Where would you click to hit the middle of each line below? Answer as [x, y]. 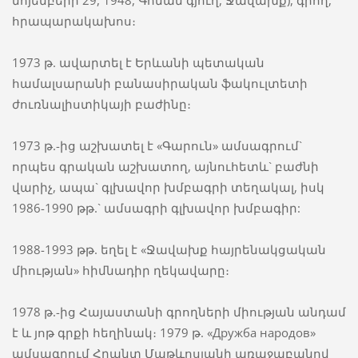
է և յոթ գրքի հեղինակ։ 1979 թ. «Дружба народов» [163, 333]
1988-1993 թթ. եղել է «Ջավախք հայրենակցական [169, 250]
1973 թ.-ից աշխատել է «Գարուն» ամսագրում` [157, 146]
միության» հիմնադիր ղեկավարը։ [120, 270]
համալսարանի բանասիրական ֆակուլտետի [159, 84]
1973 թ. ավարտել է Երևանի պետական [138, 63]
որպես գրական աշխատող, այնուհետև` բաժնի [165, 167]
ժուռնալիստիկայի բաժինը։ [101, 104]
